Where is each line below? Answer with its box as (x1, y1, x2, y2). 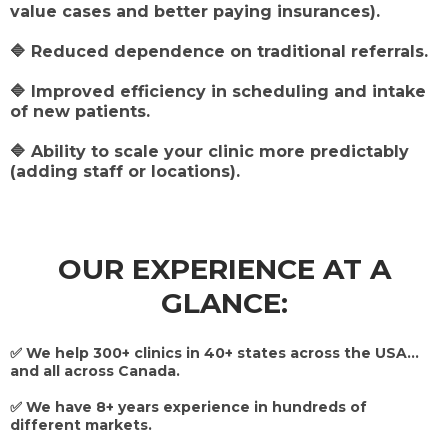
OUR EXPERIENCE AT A (57, 251, 391, 286)
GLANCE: (160, 285, 288, 320)
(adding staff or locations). (10, 161, 240, 181)
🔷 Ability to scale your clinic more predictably (10, 141, 409, 161)
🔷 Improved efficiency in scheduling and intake (10, 81, 426, 101)
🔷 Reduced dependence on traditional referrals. (10, 41, 428, 61)
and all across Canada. (10, 361, 180, 380)
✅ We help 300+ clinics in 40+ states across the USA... (10, 343, 419, 362)
